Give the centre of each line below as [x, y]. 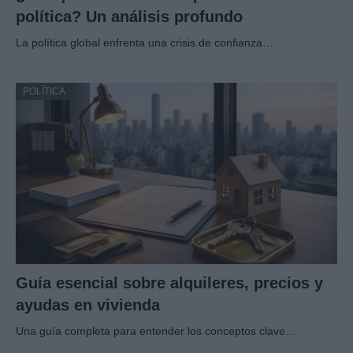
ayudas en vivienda [88, 305]
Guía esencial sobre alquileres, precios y [169, 282]
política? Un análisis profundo [129, 17]
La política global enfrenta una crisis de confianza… [145, 43]
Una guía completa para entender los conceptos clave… [156, 331]
